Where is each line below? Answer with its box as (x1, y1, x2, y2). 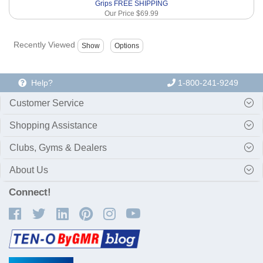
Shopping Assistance (9, 120, 97, 130)
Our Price (104, 9, 136, 18)
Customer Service (9, 97, 84, 108)
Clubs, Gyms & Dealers (9, 142, 107, 153)
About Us (9, 164, 48, 175)
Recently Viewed (13, 40, 75, 50)
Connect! (9, 186, 51, 198)
